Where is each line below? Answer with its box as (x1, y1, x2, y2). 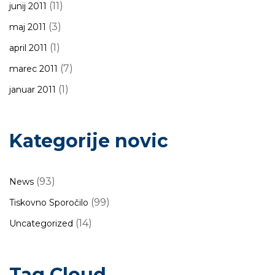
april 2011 (9, 42, 47, 53)
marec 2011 (9, 63, 58, 74)
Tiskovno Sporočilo (9, 197, 88, 208)
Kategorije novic (9, 130, 168, 152)
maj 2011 (9, 21, 46, 33)
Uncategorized (9, 218, 73, 229)
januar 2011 (9, 84, 56, 95)
